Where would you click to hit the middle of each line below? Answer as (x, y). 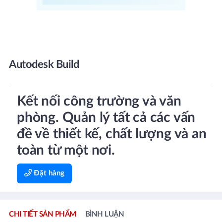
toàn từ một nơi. (66, 150)
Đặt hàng (48, 173)
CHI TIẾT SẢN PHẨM (43, 214)
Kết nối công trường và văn (99, 101)
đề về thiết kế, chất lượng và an (112, 134)
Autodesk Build (44, 64)
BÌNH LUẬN (104, 214)
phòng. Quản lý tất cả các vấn (106, 117)
